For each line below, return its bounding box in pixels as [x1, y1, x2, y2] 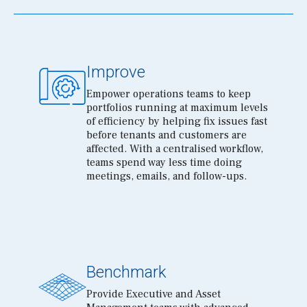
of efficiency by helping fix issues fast [86, 114, 268, 128]
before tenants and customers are [86, 128, 247, 142]
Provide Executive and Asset [86, 287, 221, 301]
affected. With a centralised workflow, [86, 142, 264, 156]
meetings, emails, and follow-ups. [86, 169, 247, 183]
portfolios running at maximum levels [86, 101, 269, 114]
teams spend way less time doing [86, 156, 243, 169]
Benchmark [86, 262, 167, 282]
